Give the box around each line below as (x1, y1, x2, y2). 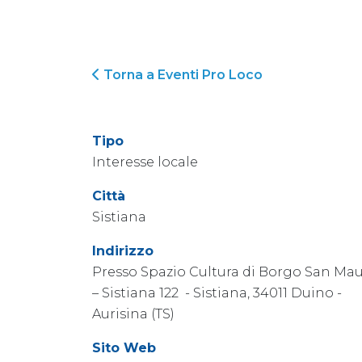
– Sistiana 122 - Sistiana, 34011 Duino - (92, 285, 342, 301)
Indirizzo (92, 243, 154, 259)
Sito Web (92, 340, 156, 356)
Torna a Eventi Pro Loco (100, 67, 263, 82)
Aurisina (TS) (92, 306, 175, 322)
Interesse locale (92, 154, 198, 170)
